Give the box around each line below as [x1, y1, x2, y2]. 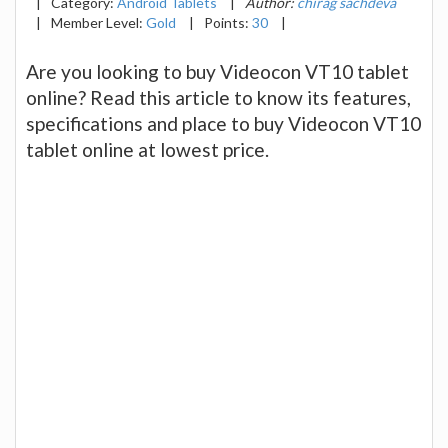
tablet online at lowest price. [26, 137, 269, 161]
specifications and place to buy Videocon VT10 [26, 111, 421, 135]
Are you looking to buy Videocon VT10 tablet [26, 59, 409, 83]
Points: [204, 13, 252, 31]
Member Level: [51, 13, 146, 31]
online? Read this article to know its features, [26, 85, 411, 109]
